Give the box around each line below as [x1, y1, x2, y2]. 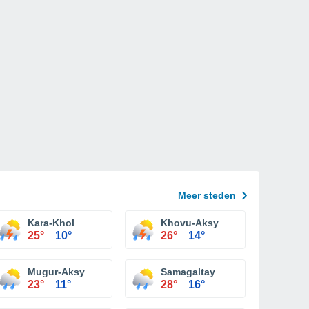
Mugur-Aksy [28, 266, 85, 277]
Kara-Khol [28, 217, 74, 228]
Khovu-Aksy [161, 217, 219, 228]
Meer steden [178, 190, 236, 201]
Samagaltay [161, 266, 215, 277]
